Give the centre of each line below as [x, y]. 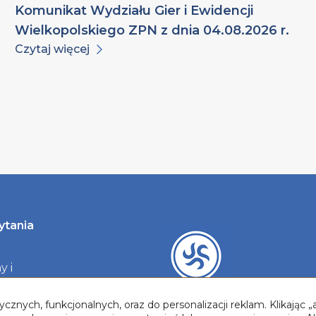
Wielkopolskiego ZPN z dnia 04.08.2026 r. [152, 31]
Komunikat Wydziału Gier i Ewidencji [134, 11]
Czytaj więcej [53, 49]
